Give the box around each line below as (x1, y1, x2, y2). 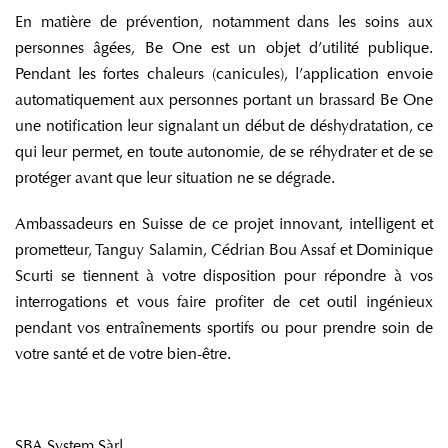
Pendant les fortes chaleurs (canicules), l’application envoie (15, 63, 433, 83)
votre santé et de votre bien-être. (15, 343, 231, 363)
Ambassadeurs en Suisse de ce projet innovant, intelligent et (15, 213, 433, 233)
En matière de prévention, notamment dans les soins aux (15, 11, 433, 31)
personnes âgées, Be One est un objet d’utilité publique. (15, 37, 433, 57)
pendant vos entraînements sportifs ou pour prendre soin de (15, 317, 433, 337)
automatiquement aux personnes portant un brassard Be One (15, 89, 433, 109)
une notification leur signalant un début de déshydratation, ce (15, 115, 433, 135)
